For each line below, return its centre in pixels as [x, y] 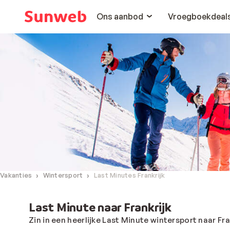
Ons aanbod [120, 16]
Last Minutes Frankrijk [129, 175]
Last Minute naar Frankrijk [100, 207]
